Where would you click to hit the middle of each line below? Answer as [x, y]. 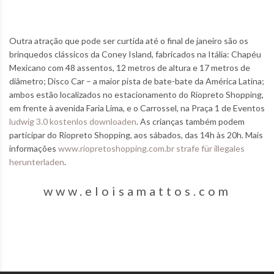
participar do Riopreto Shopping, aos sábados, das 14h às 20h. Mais [136, 135]
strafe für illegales [210, 149]
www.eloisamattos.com [137, 191]
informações [34, 149]
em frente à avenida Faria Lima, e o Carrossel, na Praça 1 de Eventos [137, 108]
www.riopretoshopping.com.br [116, 149]
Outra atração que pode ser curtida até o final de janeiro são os [129, 41]
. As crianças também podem [191, 122]
